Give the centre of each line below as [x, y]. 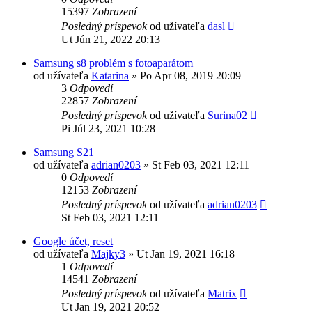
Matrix [222, 293]
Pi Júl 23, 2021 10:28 [108, 128]
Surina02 [227, 115]
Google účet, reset [73, 241]
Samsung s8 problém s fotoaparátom [113, 63]
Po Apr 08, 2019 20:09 [190, 75]
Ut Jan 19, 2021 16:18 [186, 253]
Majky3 [108, 253]
